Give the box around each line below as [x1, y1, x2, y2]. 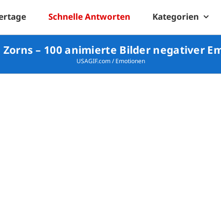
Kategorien [152, 10, 199, 22]
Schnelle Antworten [48, 10, 130, 22]
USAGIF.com [76, 57, 110, 65]
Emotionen [115, 57, 145, 65]
